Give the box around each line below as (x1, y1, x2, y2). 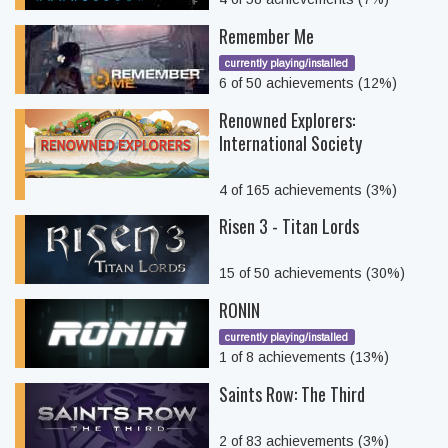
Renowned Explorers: (219, 107, 355, 133)
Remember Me (219, 23, 314, 49)
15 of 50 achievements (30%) (219, 265, 405, 281)
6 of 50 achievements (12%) (219, 75, 397, 91)
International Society (219, 130, 362, 156)
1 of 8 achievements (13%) (219, 349, 389, 365)
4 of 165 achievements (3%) (219, 182, 397, 198)
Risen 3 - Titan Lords (219, 213, 359, 239)
